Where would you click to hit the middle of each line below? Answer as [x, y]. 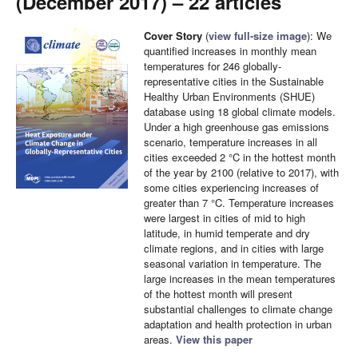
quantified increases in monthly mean [230, 51]
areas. [160, 339]
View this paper [214, 339]
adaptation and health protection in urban [238, 324]
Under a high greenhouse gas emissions [237, 127]
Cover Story [173, 36]
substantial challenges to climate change [238, 309]
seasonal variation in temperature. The [233, 263]
